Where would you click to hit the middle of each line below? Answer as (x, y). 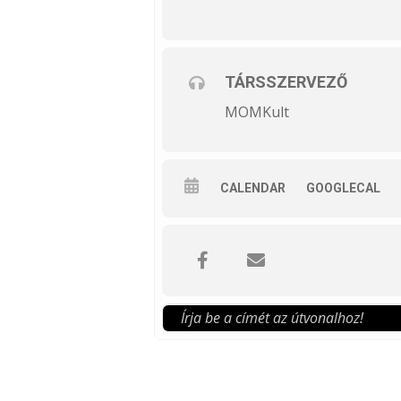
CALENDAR (253, 188)
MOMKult (257, 112)
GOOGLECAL (343, 188)
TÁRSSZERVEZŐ (286, 82)
